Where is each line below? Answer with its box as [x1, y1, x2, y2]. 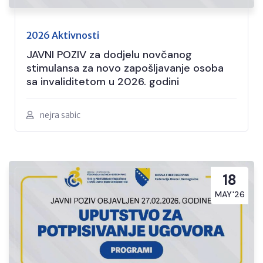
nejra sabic [39, 110, 80, 121]
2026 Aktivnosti [26, 29, 99, 42]
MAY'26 [214, 189, 245, 200]
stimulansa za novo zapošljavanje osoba [26, 61, 224, 76]
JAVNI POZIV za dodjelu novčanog [26, 48, 192, 62]
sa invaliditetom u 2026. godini [26, 75, 179, 89]
